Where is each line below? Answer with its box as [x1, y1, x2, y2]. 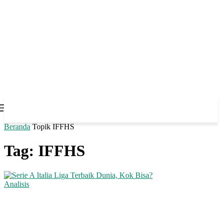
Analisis [4, 179, 29, 188]
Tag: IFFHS [4, 142, 85, 160]
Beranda [4, 122, 30, 131]
